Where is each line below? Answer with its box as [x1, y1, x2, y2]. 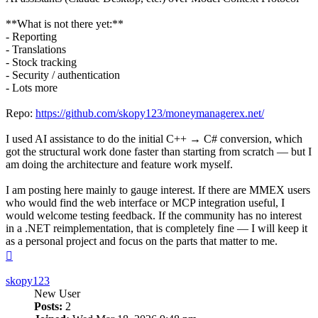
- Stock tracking [6, 56, 77, 69]
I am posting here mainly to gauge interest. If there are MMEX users [6, 184, 310, 197]
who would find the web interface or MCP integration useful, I [6, 197, 285, 209]
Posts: [34, 300, 62, 313]
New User [34, 287, 80, 300]
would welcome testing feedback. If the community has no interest [6, 209, 302, 222]
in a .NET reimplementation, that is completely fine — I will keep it [6, 222, 307, 235]
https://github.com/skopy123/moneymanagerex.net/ [35, 107, 264, 120]
